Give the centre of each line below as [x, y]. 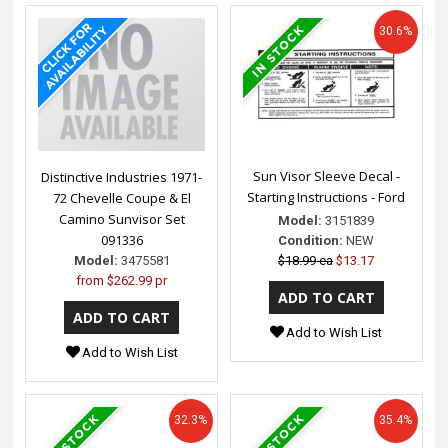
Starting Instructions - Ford [326, 196]
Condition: [311, 240]
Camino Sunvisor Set [121, 219]
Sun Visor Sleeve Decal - [326, 175]
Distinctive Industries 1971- [122, 177]
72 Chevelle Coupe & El [121, 198]
